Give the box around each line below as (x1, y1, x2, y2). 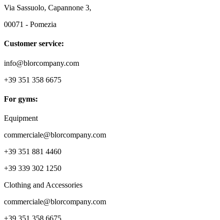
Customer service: (4, 39, 64, 48)
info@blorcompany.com (4, 58, 79, 67)
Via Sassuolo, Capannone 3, (4, 3, 91, 12)
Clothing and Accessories (4, 181, 82, 190)
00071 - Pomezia (4, 20, 56, 29)
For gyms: (4, 95, 38, 104)
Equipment (4, 114, 38, 123)
